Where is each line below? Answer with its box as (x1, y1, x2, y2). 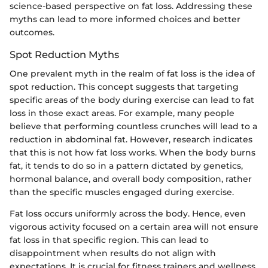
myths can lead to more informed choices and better (10, 14, 240, 25)
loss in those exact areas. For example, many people (10, 108, 234, 119)
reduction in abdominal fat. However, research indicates (10, 134, 252, 145)
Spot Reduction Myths (10, 48, 119, 61)
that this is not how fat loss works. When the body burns (10, 147, 255, 159)
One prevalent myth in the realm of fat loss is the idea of (10, 68, 255, 80)
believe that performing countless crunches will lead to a (10, 121, 257, 132)
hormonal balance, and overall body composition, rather (10, 173, 252, 185)
